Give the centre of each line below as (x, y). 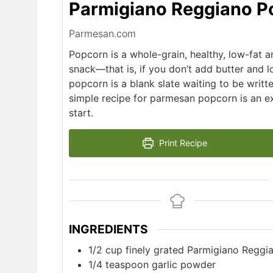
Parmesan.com (102, 34)
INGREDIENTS (108, 229)
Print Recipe (182, 143)
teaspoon (127, 264)
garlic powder (183, 264)
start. (81, 113)
